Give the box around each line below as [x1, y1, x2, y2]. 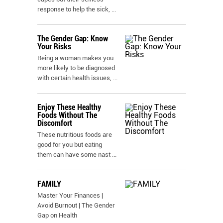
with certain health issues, [37, 74, 113, 82]
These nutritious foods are [37, 131, 112, 138]
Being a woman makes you [37, 54, 113, 62]
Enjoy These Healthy [37, 103, 101, 112]
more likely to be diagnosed [37, 64, 115, 72]
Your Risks [37, 42, 71, 51]
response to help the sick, [37, 5, 111, 13]
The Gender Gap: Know [37, 34, 108, 43]
